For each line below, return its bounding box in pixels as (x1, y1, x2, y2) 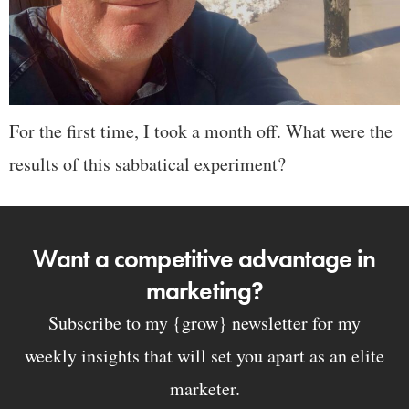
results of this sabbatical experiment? (9, 151, 286, 176)
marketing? (146, 274, 263, 307)
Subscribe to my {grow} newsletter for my (48, 309, 361, 335)
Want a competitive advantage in (33, 242, 376, 275)
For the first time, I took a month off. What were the (9, 118, 393, 143)
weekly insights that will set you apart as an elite (25, 342, 384, 368)
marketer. (169, 375, 240, 401)
